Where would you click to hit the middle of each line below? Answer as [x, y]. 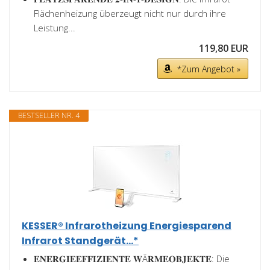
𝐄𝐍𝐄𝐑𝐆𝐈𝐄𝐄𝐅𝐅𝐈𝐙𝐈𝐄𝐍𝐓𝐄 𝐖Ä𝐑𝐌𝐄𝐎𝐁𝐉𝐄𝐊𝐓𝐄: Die [132, 259]
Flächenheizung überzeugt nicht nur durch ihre [130, 13]
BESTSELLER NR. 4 [49, 115]
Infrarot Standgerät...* [80, 241]
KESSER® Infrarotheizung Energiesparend [127, 226]
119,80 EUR [224, 48]
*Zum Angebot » [209, 69]
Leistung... [55, 28]
